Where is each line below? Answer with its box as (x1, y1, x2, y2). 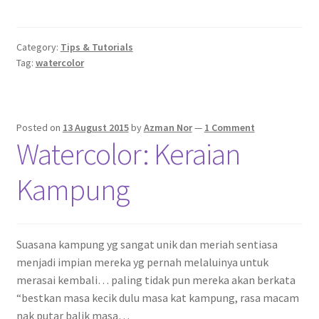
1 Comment (204, 121, 255, 135)
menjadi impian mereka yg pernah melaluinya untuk (16, 254, 268, 269)
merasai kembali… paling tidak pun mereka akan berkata (16, 272, 296, 287)
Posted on (16, 121, 63, 135)
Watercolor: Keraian (16, 135, 240, 173)
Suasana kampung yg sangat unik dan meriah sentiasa (16, 236, 278, 251)
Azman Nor (143, 121, 192, 135)
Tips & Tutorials (60, 40, 133, 53)
